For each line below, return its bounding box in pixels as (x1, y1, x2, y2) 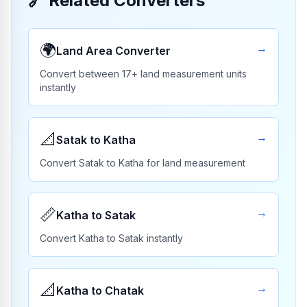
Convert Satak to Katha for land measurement (40, 157, 245, 169)
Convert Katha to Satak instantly (40, 232, 183, 244)
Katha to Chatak (56, 284, 144, 297)
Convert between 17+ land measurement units (40, 68, 247, 79)
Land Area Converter (56, 44, 171, 58)
